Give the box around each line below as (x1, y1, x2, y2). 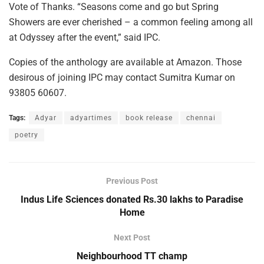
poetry (15, 131, 38, 140)
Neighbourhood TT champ (77, 250, 187, 262)
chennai (186, 114, 216, 123)
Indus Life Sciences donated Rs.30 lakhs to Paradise (21, 194, 243, 206)
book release (126, 114, 173, 123)
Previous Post (106, 176, 158, 186)
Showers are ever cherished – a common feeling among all (9, 16, 253, 28)
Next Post (114, 233, 150, 243)
